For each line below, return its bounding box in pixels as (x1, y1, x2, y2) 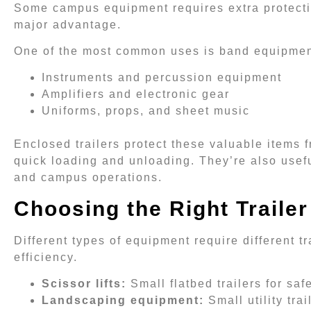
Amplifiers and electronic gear (42, 88, 230, 101)
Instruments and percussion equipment (42, 72, 282, 84)
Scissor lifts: (42, 278, 126, 290)
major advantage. (14, 18, 121, 31)
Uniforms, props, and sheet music (42, 105, 250, 117)
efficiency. (14, 251, 78, 263)
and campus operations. (14, 171, 162, 184)
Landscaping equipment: (42, 294, 204, 307)
